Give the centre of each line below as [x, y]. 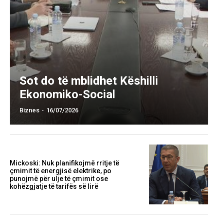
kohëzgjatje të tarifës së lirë [54, 186]
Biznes [29, 110]
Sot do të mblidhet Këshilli [89, 81]
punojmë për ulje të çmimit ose [59, 178]
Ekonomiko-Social [67, 95]
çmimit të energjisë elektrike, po [61, 171]
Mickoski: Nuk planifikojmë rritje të [64, 163]
